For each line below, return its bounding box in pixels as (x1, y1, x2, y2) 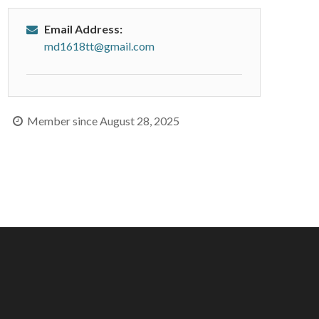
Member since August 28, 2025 (23, 114, 179, 127)
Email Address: (44, 22, 122, 36)
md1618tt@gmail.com (44, 39, 155, 53)
